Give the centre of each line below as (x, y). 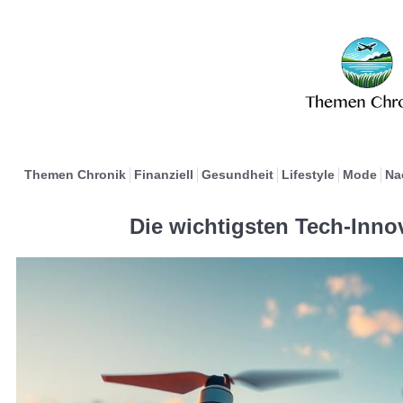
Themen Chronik (75, 175)
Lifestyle (308, 175)
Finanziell (163, 175)
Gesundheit (237, 175)
